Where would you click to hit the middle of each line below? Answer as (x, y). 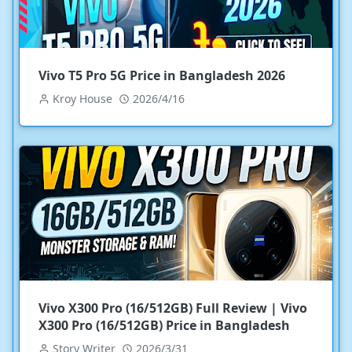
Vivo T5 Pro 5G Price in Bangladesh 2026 (162, 75)
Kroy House (82, 98)
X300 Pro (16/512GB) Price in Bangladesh (164, 325)
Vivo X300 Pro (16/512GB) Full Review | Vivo (173, 308)
